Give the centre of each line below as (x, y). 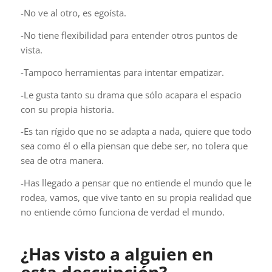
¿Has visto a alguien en (117, 254)
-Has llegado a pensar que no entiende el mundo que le (136, 183)
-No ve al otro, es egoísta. (73, 13)
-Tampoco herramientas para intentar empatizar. (122, 72)
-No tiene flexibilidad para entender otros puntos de (129, 36)
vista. (31, 50)
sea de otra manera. (62, 161)
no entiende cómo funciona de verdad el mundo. (122, 212)
